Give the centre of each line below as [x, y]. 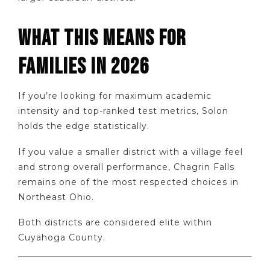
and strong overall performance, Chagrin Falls [126, 167]
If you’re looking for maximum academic [115, 96]
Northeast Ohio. [56, 197]
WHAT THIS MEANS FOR [102, 39]
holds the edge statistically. [84, 126]
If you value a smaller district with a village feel [130, 152]
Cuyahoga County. [62, 238]
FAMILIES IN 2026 [84, 67]
